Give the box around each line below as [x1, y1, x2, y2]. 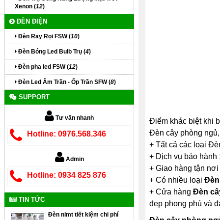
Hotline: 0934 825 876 [27, 171, 106, 179]
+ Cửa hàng [149, 187, 193, 196]
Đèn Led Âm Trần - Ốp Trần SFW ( [17, 79, 110, 85]
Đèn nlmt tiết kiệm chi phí [48, 211, 119, 218]
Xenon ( [15, 3, 36, 10]
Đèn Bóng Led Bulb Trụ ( [17, 48, 85, 55]
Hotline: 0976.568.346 [27, 130, 106, 138]
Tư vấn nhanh [54, 114, 94, 121]
